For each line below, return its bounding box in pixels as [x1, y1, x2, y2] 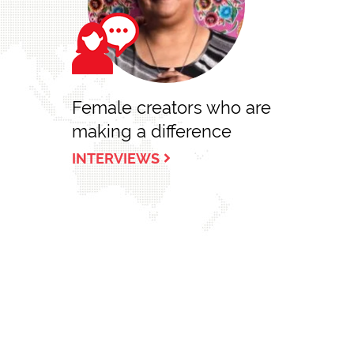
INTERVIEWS [71, 150, 160, 167]
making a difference [71, 121, 232, 141]
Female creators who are [71, 97, 271, 118]
